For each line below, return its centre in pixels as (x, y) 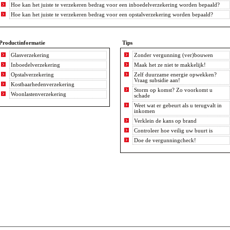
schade (142, 96)
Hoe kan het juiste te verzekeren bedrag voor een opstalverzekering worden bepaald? (112, 15)
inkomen (145, 111)
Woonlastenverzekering (39, 94)
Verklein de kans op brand (166, 121)
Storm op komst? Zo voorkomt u (174, 90)
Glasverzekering (30, 55)
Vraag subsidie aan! (157, 80)
